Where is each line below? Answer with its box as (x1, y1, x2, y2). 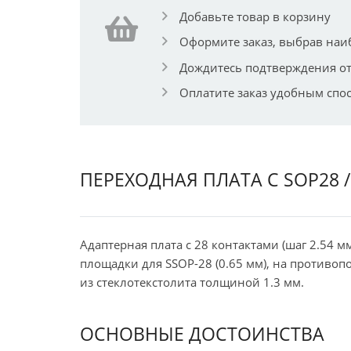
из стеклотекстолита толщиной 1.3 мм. (80, 274, 304, 291)
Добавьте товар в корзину (179, 8, 331, 24)
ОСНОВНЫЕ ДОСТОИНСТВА (80, 320, 324, 346)
